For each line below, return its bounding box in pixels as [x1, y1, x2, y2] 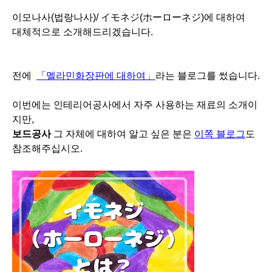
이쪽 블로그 [194, 129, 245, 140]
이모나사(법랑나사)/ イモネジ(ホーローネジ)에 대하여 [12, 12, 245, 23]
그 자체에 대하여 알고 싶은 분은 [51, 129, 194, 140]
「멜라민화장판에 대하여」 [36, 70, 155, 81]
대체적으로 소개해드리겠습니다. [12, 27, 153, 38]
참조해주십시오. [12, 143, 83, 154]
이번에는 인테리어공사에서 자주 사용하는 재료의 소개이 [12, 100, 257, 110]
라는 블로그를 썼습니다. [155, 70, 260, 81]
